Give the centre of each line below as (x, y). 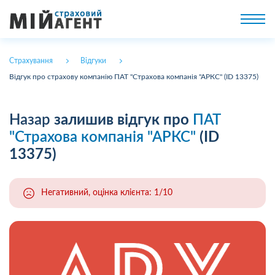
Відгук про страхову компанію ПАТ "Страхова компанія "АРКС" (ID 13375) (134, 77)
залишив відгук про (122, 120)
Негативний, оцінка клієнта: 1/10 (107, 193)
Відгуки (93, 61)
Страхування (31, 61)
